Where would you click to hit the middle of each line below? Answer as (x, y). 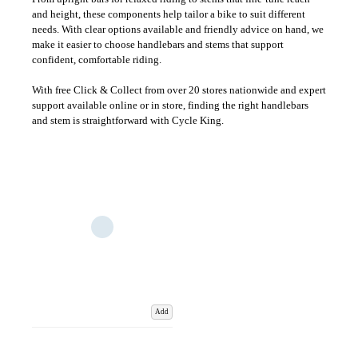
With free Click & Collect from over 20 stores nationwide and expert (179, 90)
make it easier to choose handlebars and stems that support (158, 44)
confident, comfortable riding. (97, 60)
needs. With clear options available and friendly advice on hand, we (178, 29)
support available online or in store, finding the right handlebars (170, 105)
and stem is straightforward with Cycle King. (128, 120)
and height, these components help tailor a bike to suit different (169, 14)
